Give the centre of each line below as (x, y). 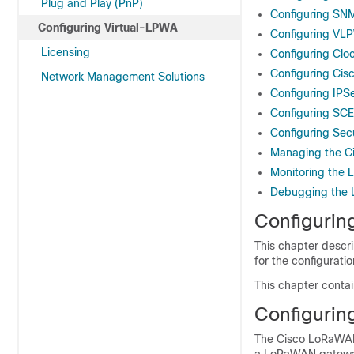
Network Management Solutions (123, 77)
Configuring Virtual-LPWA (108, 28)
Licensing (66, 52)
